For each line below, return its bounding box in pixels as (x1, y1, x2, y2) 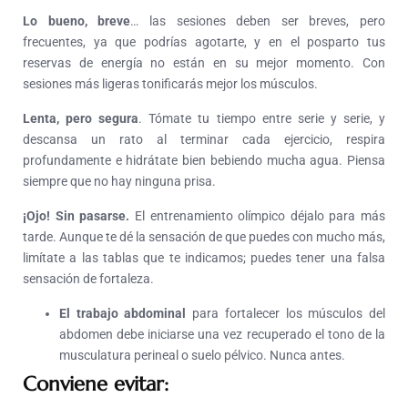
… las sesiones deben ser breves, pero (130, 14, 385, 29)
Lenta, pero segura (23, 111, 139, 127)
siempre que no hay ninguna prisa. (23, 174, 216, 189)
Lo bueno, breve (23, 14, 131, 29)
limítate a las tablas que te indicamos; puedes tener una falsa (23, 250, 385, 266)
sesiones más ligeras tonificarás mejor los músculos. (23, 76, 318, 92)
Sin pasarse (55, 209, 127, 224)
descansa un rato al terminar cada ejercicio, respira (23, 132, 385, 148)
